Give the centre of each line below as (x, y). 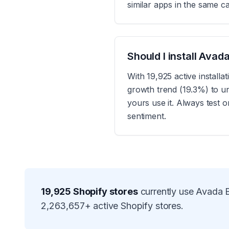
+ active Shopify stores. (134, 206)
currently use (168, 191)
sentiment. (147, 116)
